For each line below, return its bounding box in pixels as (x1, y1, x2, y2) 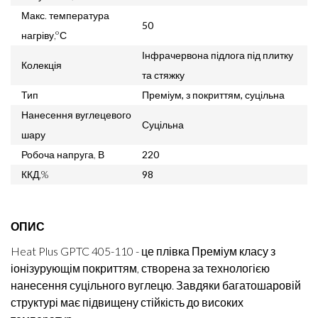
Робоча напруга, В (21, 148, 104, 160)
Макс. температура (21, 9, 109, 21)
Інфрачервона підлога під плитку (142, 49, 293, 61)
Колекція (21, 59, 62, 71)
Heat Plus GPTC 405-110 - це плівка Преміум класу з (11, 244, 275, 258)
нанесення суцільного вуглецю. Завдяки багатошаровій (11, 278, 301, 292)
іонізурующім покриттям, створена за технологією (11, 261, 270, 275)
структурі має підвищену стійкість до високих (11, 295, 243, 309)
